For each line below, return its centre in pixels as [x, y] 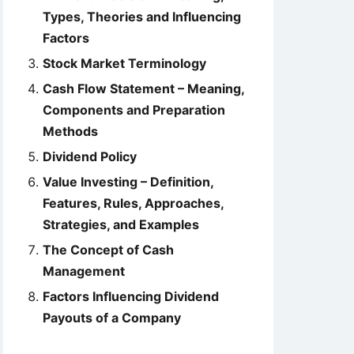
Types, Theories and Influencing [142, 17]
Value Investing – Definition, [128, 182]
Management [84, 271]
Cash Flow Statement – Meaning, [143, 88]
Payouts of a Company [112, 318]
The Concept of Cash [108, 250]
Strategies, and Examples [121, 224]
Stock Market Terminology [124, 63]
